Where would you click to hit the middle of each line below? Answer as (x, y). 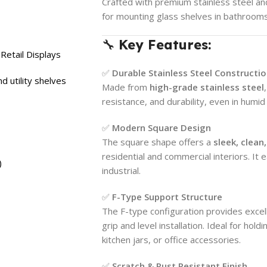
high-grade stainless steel (207, 87)
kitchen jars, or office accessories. (171, 239)
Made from (125, 87)
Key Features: (164, 44)
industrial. (121, 170)
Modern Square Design (161, 127)
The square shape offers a (157, 142)
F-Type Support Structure (167, 196)
